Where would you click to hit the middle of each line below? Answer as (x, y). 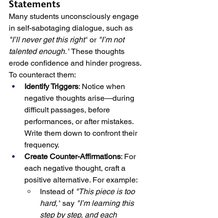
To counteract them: (42, 75)
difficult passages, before (68, 110)
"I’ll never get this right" (48, 40)
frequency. (42, 145)
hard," (50, 203)
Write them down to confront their (82, 133)
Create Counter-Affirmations (73, 156)
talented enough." (39, 51)
